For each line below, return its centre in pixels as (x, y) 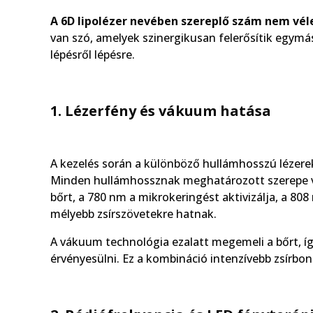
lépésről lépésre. (93, 54)
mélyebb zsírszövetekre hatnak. (133, 213)
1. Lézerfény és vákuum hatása (161, 110)
